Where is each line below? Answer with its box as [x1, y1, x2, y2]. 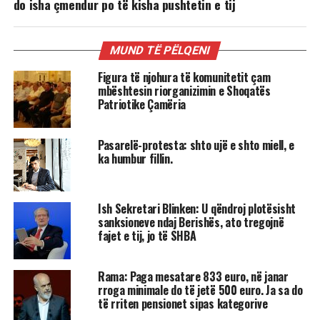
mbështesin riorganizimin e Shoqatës [97, 81, 271, 99]
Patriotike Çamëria [97, 95, 186, 113]
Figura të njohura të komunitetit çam [97, 68, 271, 86]
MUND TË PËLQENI [109, 43, 212, 57]
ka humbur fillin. [97, 149, 173, 167]
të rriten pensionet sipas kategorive [97, 295, 268, 313]
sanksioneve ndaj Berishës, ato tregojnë [97, 214, 284, 231]
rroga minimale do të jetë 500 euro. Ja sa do [97, 281, 303, 299]
